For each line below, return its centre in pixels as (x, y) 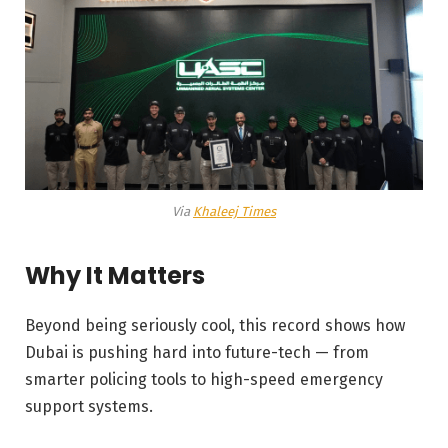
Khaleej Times (234, 212)
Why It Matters (115, 275)
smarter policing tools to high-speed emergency (204, 379)
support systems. (89, 406)
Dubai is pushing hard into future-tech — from (197, 352)
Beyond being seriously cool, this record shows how (215, 325)
